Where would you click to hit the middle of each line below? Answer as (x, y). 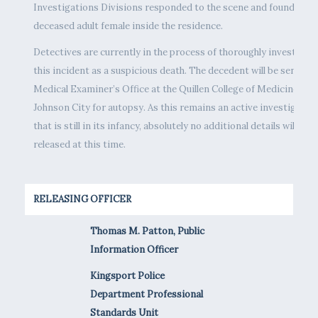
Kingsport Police (127, 275)
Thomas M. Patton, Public (147, 231)
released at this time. (79, 144)
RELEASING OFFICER (82, 199)
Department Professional (146, 294)
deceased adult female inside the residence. (128, 26)
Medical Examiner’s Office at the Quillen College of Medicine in (171, 89)
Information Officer (134, 249)
